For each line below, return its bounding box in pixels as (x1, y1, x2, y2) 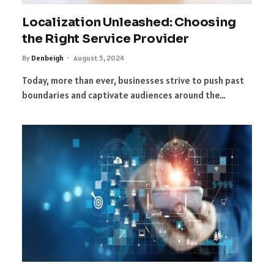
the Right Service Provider (22, 31, 189, 47)
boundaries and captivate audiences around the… (22, 89, 226, 102)
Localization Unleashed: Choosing (22, 15, 236, 31)
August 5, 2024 (73, 53, 124, 63)
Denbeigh (31, 53, 64, 63)
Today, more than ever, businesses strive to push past (22, 75, 244, 87)
